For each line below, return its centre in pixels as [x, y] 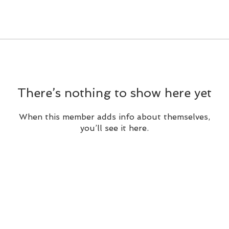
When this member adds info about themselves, [114, 117]
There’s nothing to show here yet [114, 93]
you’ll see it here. [114, 128]
